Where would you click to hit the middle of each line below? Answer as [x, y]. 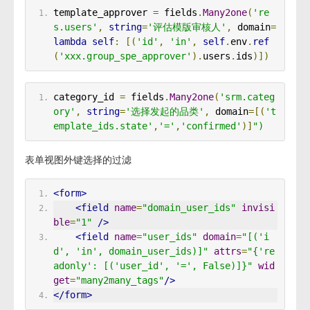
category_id [86, 97]
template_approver [103, 12]
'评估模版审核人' [186, 27]
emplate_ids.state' [103, 126]
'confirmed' [211, 126]
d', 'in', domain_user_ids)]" [130, 251]
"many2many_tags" [119, 280]
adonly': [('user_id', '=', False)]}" [153, 266]
